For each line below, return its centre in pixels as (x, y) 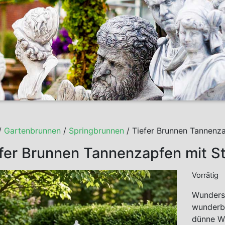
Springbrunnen (96, 130)
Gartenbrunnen (32, 130)
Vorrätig (205, 175)
